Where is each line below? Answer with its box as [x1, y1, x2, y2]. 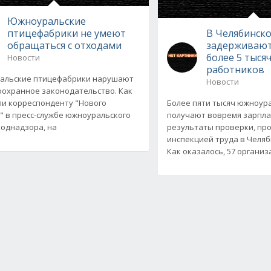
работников [206, 62, 265, 76]
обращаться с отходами [7, 38, 122, 52]
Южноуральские [7, 14, 86, 28]
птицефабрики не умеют [7, 26, 126, 40]
